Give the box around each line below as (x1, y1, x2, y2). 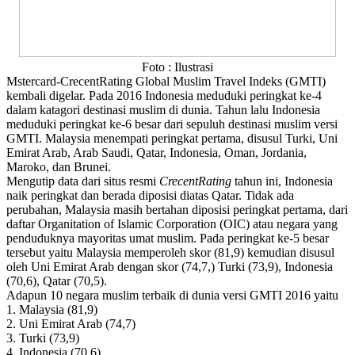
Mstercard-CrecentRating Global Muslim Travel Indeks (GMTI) (6, 74, 326, 89)
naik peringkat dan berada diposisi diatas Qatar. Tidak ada (6, 189, 294, 203)
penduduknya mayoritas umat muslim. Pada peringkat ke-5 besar (6, 231, 329, 246)
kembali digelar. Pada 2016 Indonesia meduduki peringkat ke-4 (6, 89, 322, 103)
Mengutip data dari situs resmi (6, 174, 159, 189)
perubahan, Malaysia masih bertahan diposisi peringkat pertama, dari (6, 203, 348, 217)
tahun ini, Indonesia (231, 174, 333, 189)
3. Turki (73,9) (6, 331, 79, 345)
